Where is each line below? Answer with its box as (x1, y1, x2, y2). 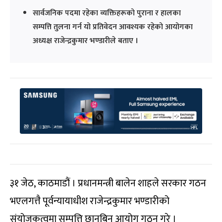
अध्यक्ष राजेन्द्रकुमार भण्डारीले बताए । (33, 34, 138, 48)
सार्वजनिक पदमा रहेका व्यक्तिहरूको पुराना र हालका (33, 6, 181, 20)
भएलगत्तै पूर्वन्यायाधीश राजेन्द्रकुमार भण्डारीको (10, 192, 169, 210)
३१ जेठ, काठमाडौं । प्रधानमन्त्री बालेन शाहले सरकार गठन (10, 174, 206, 192)
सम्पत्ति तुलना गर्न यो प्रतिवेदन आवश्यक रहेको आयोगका (33, 20, 193, 34)
